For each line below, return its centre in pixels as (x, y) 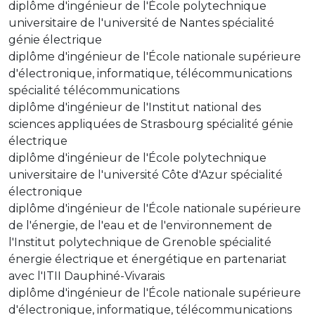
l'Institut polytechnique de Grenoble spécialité (140, 242)
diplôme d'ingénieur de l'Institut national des (135, 107)
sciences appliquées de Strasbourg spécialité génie (151, 124)
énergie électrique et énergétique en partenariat (148, 259)
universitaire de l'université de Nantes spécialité (141, 22)
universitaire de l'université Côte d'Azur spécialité (146, 174)
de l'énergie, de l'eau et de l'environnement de (140, 225)
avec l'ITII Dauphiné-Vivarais (86, 276)
